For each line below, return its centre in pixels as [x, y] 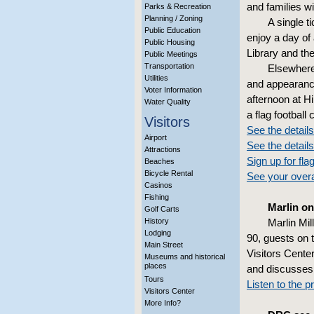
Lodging [158, 233]
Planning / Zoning [173, 18]
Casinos [158, 185]
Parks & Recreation [178, 6]
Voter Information [173, 90]
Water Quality [168, 102]
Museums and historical [185, 257]
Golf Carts [162, 209]
